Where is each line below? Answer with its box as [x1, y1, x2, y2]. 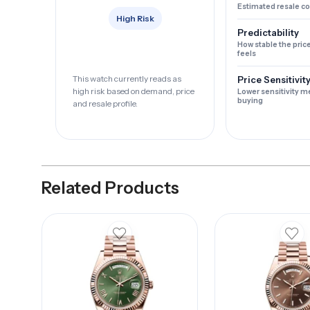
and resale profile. [73, 98, 138, 109]
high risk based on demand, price [73, 86, 194, 97]
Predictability [237, 27, 299, 38]
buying [237, 96, 263, 105]
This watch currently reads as [73, 73, 181, 84]
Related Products [42, 178, 179, 198]
